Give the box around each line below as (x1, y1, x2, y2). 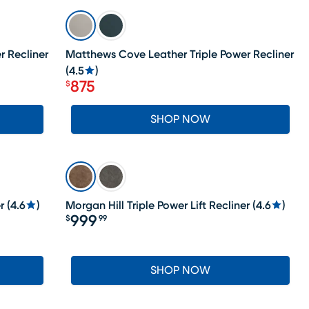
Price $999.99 (65, 221, 160, 237)
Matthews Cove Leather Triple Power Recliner (66, 49, 295, 60)
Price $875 (65, 86, 139, 103)
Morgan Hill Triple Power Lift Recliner (66, 200, 250, 211)
